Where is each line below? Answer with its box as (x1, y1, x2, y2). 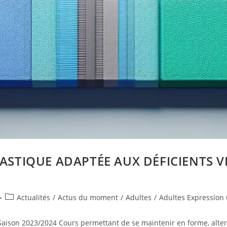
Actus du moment (58, 193, 119, 203)
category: (5, 203, 36, 213)
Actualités (17, 193, 51, 203)
